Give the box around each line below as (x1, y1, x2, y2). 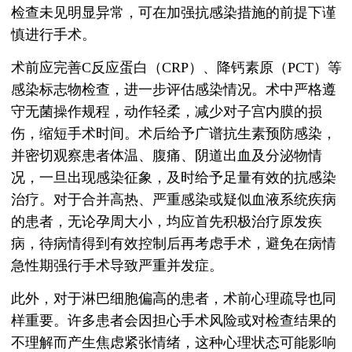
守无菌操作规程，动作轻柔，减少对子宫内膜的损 (11, 104, 322, 120)
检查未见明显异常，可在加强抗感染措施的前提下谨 (11, 5, 336, 21)
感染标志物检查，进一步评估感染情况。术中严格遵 (11, 82, 336, 98)
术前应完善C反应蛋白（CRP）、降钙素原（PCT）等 (11, 60, 342, 76)
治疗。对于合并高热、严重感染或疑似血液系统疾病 (11, 192, 336, 208)
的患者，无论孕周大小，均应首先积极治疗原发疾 (11, 214, 322, 230)
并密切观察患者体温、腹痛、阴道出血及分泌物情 (11, 148, 322, 164)
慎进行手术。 (11, 27, 96, 43)
